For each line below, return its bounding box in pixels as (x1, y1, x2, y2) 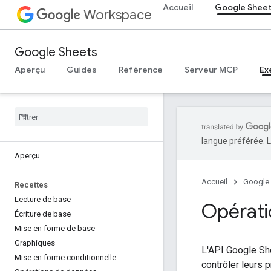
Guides (67, 64, 97, 75)
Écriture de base (15, 209, 71, 218)
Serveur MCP (184, 64, 238, 75)
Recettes (15, 180, 48, 189)
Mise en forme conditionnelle (15, 253, 116, 262)
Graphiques (15, 238, 55, 247)
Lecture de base (15, 195, 71, 204)
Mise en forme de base (15, 224, 95, 233)
